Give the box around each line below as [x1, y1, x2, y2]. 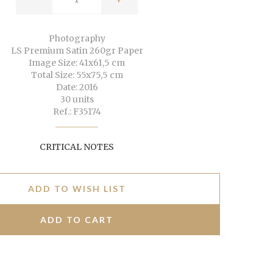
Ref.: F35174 [52, 106, 101, 118]
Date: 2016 [55, 82, 98, 93]
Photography [48, 33, 105, 44]
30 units [60, 94, 94, 105]
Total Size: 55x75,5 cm [30, 69, 123, 81]
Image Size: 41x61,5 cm [29, 57, 125, 69]
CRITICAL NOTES [40, 141, 114, 153]
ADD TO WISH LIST [27, 183, 126, 194]
